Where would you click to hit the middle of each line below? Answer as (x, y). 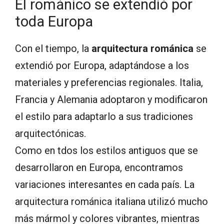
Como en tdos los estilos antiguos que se (106, 151)
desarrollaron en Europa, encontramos (99, 168)
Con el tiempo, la (53, 49)
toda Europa (54, 22)
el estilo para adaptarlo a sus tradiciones (104, 117)
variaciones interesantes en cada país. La (105, 185)
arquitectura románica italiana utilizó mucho (111, 202)
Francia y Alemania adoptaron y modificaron (111, 100)
